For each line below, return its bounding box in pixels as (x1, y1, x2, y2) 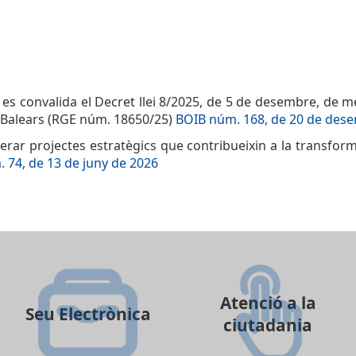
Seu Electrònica (25, 303, 151, 326)
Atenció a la (219, 292, 316, 315)
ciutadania (223, 314, 313, 337)
